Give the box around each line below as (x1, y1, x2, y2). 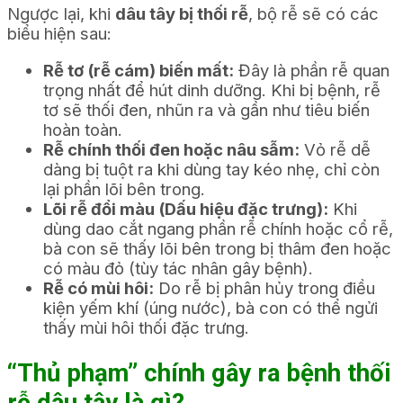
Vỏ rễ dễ (300, 139, 371, 159)
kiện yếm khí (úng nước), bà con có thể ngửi (43, 297, 378, 318)
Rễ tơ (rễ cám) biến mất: (43, 59, 234, 80)
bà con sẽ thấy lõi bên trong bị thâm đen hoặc (43, 237, 391, 258)
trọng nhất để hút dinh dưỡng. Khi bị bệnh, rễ (43, 79, 381, 100)
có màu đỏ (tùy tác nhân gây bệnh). (43, 257, 313, 278)
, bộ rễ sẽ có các (248, 4, 379, 24)
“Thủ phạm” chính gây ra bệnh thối (7, 357, 391, 388)
